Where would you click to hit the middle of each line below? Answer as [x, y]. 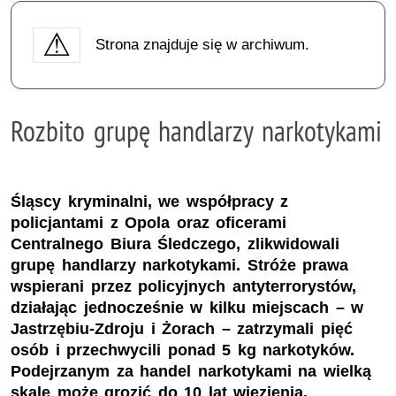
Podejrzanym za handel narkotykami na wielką [191, 372]
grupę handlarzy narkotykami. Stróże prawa [180, 266]
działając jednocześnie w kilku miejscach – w [187, 308]
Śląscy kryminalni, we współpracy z [150, 202]
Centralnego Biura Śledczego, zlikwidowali [175, 244]
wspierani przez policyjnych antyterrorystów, [183, 287]
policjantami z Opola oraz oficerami [149, 223]
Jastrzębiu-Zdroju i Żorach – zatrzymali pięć [182, 329]
